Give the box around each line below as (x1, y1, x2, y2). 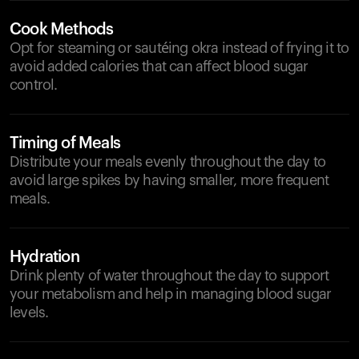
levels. (10, 305, 49, 320)
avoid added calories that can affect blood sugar (10, 59, 309, 74)
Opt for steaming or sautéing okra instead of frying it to (10, 41, 349, 55)
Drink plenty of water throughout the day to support (10, 268, 329, 283)
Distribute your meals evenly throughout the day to (10, 155, 326, 169)
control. (10, 78, 58, 92)
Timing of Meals (10, 135, 120, 151)
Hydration (10, 249, 79, 265)
